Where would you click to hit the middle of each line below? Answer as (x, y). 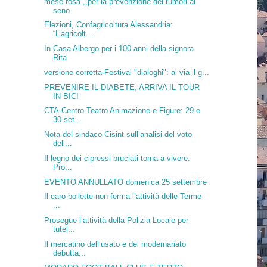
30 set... (67, 120)
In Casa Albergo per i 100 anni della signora (119, 49)
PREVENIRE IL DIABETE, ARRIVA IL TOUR (122, 87)
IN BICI (66, 96)
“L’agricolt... (73, 34)
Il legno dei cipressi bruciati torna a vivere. (117, 158)
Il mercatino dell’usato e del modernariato (115, 244)
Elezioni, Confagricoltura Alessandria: (108, 25)
